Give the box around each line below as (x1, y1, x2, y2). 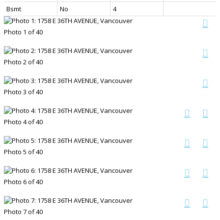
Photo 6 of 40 (4, 177, 43, 186)
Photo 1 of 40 (4, 27, 43, 36)
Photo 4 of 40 (4, 117, 43, 126)
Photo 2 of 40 (4, 57, 43, 66)
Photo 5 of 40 (4, 147, 43, 156)
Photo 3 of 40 (4, 87, 43, 96)
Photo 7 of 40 (4, 207, 43, 216)
